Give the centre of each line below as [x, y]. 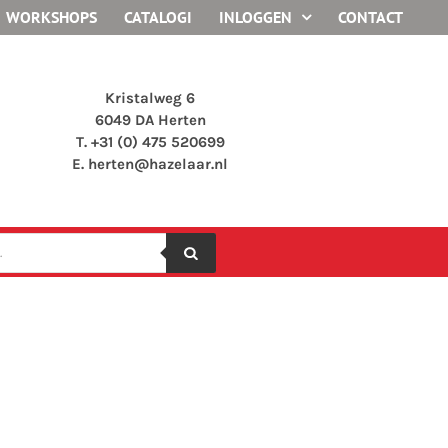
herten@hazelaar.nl [158, 163]
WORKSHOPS [51, 16]
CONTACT [370, 16]
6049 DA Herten [150, 119]
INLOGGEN [255, 16]
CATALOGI [158, 16]
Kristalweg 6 [150, 97]
